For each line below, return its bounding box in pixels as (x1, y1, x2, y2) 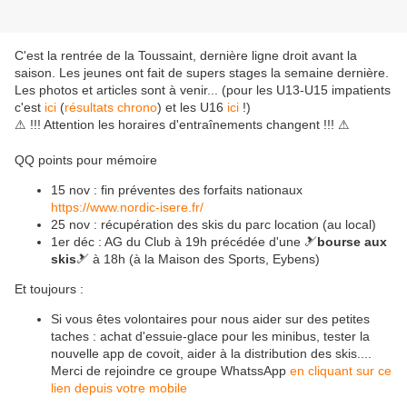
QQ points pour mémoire (15, 153, 157, 168)
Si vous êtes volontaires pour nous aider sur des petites (51, 312, 370, 327)
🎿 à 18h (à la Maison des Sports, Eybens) (76, 252, 320, 267)
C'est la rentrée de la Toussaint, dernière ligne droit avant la (15, 48, 357, 64)
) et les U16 (157, 100, 227, 115)
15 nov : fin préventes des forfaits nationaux (51, 183, 306, 198)
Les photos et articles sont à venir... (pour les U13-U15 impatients (15, 83, 391, 98)
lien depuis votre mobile (51, 381, 187, 396)
